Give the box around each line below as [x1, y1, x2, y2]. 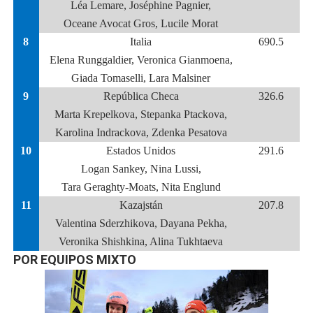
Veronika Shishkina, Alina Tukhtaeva [59, 235, 224, 247]
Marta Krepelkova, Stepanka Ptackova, [54, 108, 228, 120]
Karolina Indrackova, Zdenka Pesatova [54, 126, 227, 138]
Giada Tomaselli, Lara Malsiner [71, 72, 211, 84]
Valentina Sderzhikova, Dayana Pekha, [54, 217, 227, 229]
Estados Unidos [106, 145, 176, 156]
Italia [130, 36, 152, 48]
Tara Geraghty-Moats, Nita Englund [61, 181, 221, 193]
